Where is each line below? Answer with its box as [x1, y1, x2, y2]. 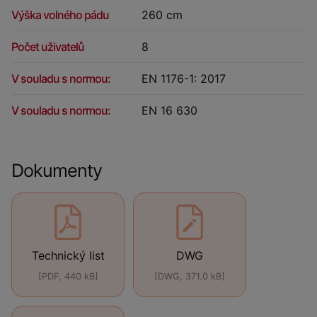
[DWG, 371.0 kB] [154, 271, 225, 282]
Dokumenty [11, 160, 102, 181]
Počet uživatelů [11, 40, 84, 54]
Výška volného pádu [11, 8, 109, 22]
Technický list [31, 248, 105, 263]
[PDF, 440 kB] [38, 271, 98, 282]
